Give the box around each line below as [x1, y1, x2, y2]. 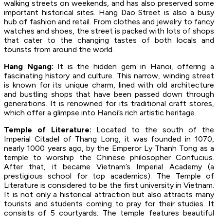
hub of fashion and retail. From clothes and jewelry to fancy [4, 17, 214, 27]
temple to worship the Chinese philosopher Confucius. [4, 153, 214, 163]
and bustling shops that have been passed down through [4, 90, 214, 99]
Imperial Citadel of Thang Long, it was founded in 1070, [4, 134, 214, 144]
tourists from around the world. [4, 45, 114, 54]
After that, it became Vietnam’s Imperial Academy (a [4, 162, 214, 172]
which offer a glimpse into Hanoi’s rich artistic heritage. [4, 108, 196, 118]
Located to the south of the [91, 125, 214, 135]
